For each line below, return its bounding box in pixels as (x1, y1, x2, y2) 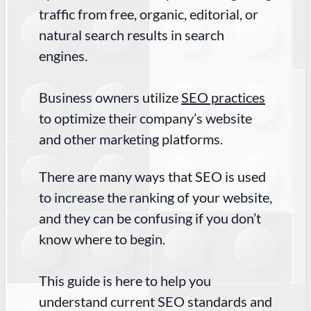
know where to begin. (39, 230, 171, 248)
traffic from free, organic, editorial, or (39, 6, 258, 23)
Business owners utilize (39, 89, 181, 106)
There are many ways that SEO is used (39, 168, 266, 185)
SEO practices (181, 89, 265, 106)
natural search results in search (39, 26, 224, 44)
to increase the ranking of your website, (39, 189, 272, 206)
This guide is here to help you (39, 272, 211, 289)
